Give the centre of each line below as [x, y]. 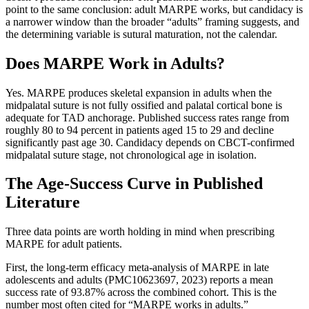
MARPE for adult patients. [64, 244]
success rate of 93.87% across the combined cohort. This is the [141, 292]
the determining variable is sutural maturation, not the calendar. [141, 34]
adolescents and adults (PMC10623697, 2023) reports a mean [139, 280]
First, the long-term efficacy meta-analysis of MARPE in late [137, 268]
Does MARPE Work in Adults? [115, 63]
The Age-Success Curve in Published [134, 184]
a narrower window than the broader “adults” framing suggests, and [152, 21]
